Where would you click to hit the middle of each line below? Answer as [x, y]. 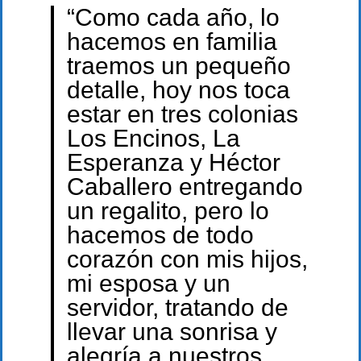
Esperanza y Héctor [173, 162]
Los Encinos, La [153, 138]
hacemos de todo [160, 234]
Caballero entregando [185, 186]
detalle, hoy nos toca [178, 89]
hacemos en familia [172, 41]
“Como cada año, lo [173, 17]
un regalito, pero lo [168, 210]
